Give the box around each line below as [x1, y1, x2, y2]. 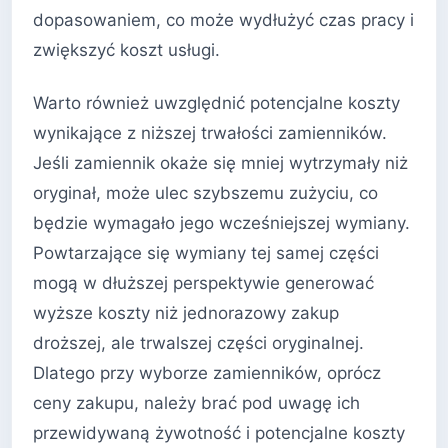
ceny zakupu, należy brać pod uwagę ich [33, 393, 360, 414]
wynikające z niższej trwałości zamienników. [33, 123, 387, 144]
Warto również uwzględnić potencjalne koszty [33, 93, 400, 114]
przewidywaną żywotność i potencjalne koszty [33, 423, 405, 444]
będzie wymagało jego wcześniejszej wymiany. [33, 213, 410, 234]
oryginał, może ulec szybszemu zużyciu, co [33, 183, 378, 204]
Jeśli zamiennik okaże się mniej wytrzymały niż [33, 153, 408, 174]
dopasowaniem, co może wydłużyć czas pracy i [33, 9, 414, 30]
